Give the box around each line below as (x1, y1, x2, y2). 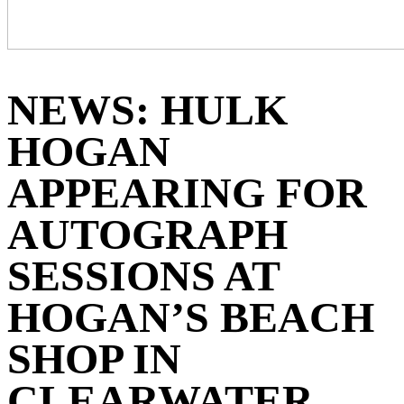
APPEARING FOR (7, 168, 367, 216)
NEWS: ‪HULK (7, 85, 288, 133)
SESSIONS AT (7, 251, 280, 299)
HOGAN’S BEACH (7, 292, 374, 341)
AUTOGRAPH (7, 209, 288, 258)
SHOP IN (7, 334, 181, 382)
